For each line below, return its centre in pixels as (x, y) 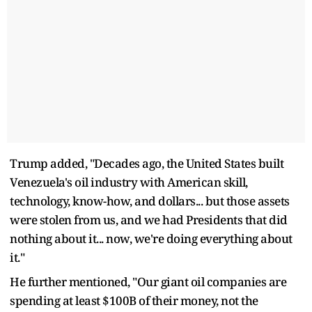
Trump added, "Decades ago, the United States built (147, 163)
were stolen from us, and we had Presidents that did (149, 219)
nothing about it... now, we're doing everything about (151, 238)
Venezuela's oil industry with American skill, (129, 182)
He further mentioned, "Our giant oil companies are (148, 281)
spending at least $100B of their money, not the (134, 300)
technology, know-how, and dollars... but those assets (150, 201)
